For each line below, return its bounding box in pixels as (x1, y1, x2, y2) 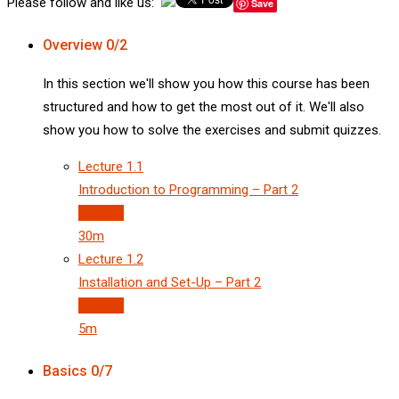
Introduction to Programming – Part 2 (78, 182, 298, 199)
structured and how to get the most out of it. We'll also (43, 99, 364, 116)
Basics (43, 362, 87, 379)
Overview (43, 37, 102, 54)
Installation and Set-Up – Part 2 (78, 274, 261, 291)
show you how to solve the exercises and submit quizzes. (43, 122, 381, 139)
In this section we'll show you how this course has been (43, 76, 370, 93)
